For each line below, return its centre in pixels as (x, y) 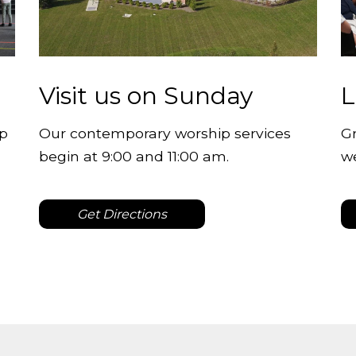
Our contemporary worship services (165, 133)
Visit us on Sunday (146, 96)
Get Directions (122, 214)
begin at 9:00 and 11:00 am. (134, 156)
